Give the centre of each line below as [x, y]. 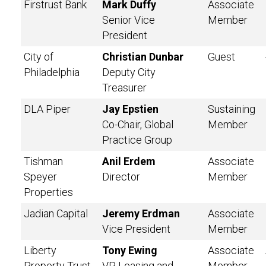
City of [39, 57]
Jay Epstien [130, 109]
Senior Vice [129, 20]
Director [121, 177]
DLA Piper [47, 109]
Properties [48, 192]
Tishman [43, 161]
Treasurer [124, 88]
